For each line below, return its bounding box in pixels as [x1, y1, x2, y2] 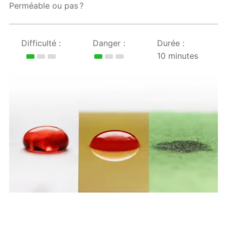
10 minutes [157, 51, 198, 61]
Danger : [93, 38, 125, 49]
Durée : [157, 38, 184, 49]
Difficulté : [21, 38, 61, 49]
